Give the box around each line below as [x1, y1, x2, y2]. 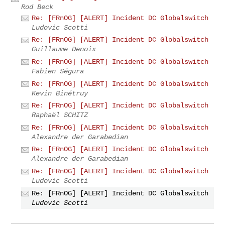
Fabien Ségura [32, 67, 84, 75]
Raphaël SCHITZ [32, 111, 88, 120]
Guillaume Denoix [32, 45, 96, 54]
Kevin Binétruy [32, 89, 88, 97]
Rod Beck [21, 3, 54, 11]
